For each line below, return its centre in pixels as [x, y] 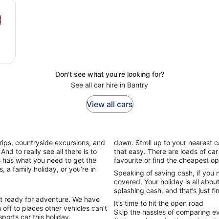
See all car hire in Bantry [109, 85]
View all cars [109, 104]
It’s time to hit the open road [159, 203]
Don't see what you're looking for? [109, 74]
